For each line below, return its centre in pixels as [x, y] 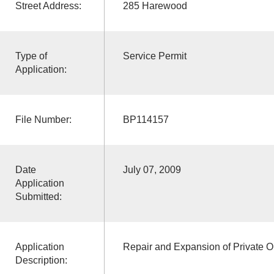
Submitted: [38, 196]
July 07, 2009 [152, 169]
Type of [31, 56]
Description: [41, 260]
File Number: [43, 119]
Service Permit [154, 56]
